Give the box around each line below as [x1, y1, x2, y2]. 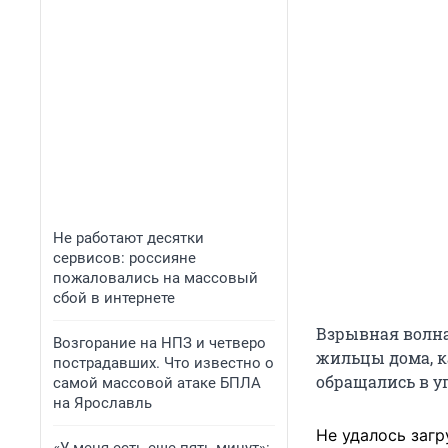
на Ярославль [53, 394, 152, 412]
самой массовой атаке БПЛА [53, 374, 261, 392]
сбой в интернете [53, 289, 175, 307]
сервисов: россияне [53, 249, 196, 267]
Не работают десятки [53, 229, 204, 247]
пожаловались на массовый [53, 269, 258, 287]
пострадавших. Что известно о [53, 354, 274, 372]
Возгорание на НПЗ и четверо [53, 334, 266, 352]
